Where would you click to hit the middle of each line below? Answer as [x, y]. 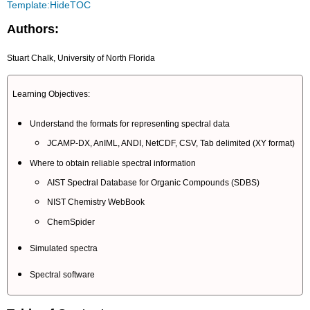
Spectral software [63, 275]
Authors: [33, 29]
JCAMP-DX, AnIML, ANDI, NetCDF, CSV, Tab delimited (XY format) [171, 144]
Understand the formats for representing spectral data [130, 124]
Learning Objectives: [52, 94]
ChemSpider [71, 222]
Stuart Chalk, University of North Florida [81, 58]
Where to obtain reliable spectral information [113, 163]
